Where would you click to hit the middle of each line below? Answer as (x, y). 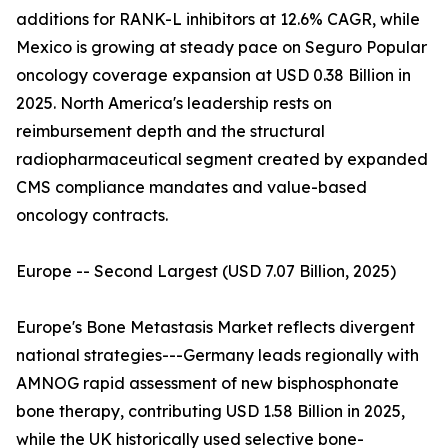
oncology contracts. (92, 215)
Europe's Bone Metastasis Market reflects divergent (215, 327)
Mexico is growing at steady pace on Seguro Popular (221, 47)
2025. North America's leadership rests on (174, 103)
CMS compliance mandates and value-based (191, 187)
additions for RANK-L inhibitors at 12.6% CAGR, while (218, 19)
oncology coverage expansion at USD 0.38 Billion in (213, 75)
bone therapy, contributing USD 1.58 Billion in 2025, (210, 411)
